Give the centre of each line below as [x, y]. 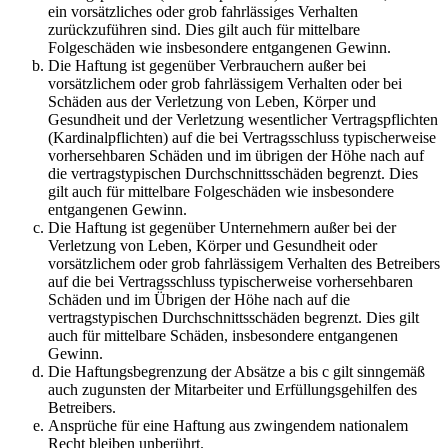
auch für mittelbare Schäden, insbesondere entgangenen [223, 336]
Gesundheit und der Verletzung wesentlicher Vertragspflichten [243, 120]
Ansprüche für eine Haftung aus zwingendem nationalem [228, 426]
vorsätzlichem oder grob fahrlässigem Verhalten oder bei [225, 84]
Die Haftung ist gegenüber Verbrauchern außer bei [207, 66]
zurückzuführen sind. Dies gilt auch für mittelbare [204, 30]
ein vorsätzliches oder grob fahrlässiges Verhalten [203, 12]
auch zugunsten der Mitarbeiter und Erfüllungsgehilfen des [232, 390]
